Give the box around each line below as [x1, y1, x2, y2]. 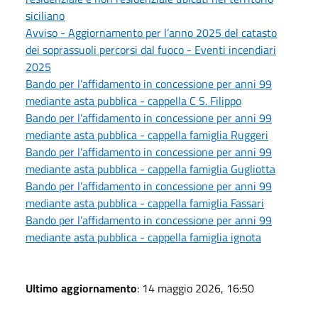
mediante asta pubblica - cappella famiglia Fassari [26, 194, 264, 212]
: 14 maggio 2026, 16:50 [137, 280, 254, 297]
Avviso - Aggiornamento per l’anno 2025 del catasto [26, 24, 277, 42]
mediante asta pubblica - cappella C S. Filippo [26, 92, 241, 110]
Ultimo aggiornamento [26, 280, 137, 297]
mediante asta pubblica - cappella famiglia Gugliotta [26, 160, 275, 178]
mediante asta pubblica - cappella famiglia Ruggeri [26, 126, 268, 144]
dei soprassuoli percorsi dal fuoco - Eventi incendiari [26, 41, 276, 59]
